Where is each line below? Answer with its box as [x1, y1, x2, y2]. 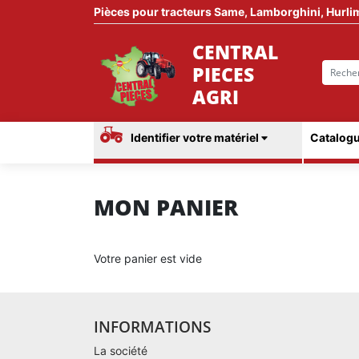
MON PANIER [94, 192, 238, 223]
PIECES [192, 61, 254, 87]
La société [94, 343, 147, 357]
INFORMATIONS [94, 317, 211, 337]
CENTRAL [192, 38, 278, 65]
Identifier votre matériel [130, 131, 261, 145]
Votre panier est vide [94, 252, 202, 266]
